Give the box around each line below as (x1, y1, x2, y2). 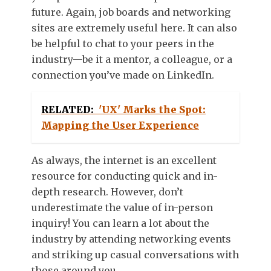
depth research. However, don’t (31, 186, 183, 198)
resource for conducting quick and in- (31, 170, 218, 183)
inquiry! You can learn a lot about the (31, 217, 209, 230)
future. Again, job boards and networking (31, 6, 230, 19)
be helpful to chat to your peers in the (31, 38, 214, 50)
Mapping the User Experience (41, 119, 199, 132)
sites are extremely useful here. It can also (31, 22, 237, 34)
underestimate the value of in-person (31, 201, 213, 214)
